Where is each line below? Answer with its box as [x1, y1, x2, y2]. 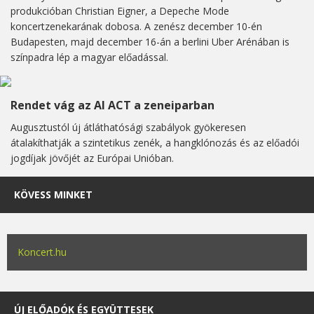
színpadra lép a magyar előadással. [11, 50, 168, 64]
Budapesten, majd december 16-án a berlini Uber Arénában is [11, 35, 289, 49]
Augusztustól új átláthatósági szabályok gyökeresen [11, 121, 246, 135]
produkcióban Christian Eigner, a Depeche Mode [11, 4, 229, 18]
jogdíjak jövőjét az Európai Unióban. [11, 151, 174, 165]
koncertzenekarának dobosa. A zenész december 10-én [11, 20, 262, 34]
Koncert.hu [18, 245, 67, 259]
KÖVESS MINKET [14, 188, 93, 202]
